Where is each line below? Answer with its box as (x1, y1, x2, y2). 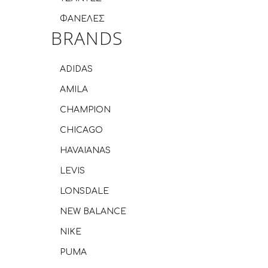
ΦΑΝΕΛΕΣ (60, 14, 105, 23)
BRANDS (51, 26, 123, 50)
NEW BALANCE (60, 207, 126, 216)
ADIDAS (60, 65, 93, 74)
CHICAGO (60, 126, 103, 135)
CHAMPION (60, 105, 111, 114)
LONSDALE (60, 187, 109, 196)
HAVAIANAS (60, 146, 111, 155)
